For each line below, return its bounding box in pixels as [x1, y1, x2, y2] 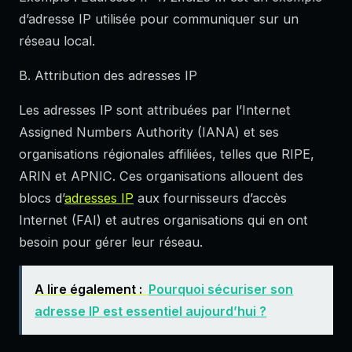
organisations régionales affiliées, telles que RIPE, [19, 145, 314, 162]
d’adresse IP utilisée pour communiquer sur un [19, 10, 299, 27]
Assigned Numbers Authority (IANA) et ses [19, 123, 279, 140]
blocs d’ [19, 189, 64, 206]
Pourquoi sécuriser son [148, 281, 294, 298]
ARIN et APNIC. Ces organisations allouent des [19, 167, 303, 184]
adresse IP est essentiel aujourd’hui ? [35, 303, 267, 320]
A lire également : [35, 281, 143, 298]
